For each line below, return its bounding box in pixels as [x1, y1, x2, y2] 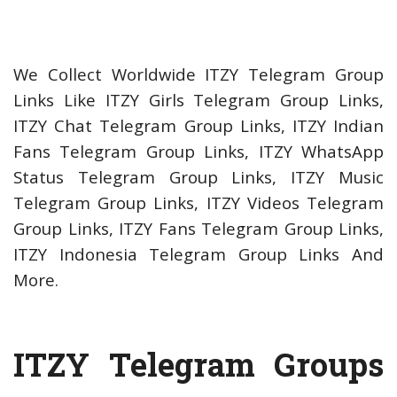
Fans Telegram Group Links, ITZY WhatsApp [13, 140, 384, 163]
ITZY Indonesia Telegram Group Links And [13, 243, 384, 266]
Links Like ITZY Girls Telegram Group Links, [13, 89, 384, 112]
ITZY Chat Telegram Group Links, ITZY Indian [13, 114, 384, 137]
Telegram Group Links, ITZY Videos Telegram [13, 191, 384, 214]
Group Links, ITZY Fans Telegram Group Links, [13, 217, 384, 240]
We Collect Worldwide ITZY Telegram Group [13, 63, 384, 86]
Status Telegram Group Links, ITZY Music [13, 166, 384, 189]
